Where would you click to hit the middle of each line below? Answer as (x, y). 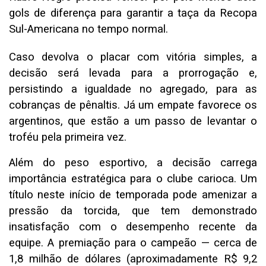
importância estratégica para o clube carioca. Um (133, 179)
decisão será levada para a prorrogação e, (133, 73)
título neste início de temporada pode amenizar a (133, 195)
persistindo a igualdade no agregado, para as (133, 89)
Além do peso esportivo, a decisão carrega (133, 163)
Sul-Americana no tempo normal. (88, 29)
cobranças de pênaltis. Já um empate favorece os (133, 105)
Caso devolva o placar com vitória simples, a (133, 57)
